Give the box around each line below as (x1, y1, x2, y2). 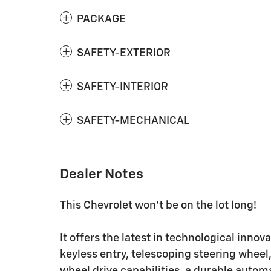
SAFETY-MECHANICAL (77, 116, 189, 126)
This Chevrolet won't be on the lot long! (60, 200, 256, 211)
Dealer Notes (60, 168, 143, 181)
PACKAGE (77, 14, 126, 25)
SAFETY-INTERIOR (77, 82, 168, 93)
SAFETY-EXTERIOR (77, 48, 171, 59)
